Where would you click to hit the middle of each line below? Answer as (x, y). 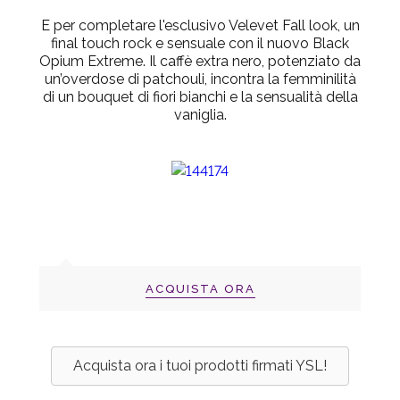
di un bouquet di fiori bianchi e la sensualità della (200, 97)
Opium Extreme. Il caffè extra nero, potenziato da (200, 62)
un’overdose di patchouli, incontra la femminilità (200, 79)
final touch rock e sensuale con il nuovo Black (200, 44)
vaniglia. (200, 115)
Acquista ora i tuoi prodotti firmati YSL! (200, 366)
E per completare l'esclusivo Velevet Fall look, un (200, 26)
